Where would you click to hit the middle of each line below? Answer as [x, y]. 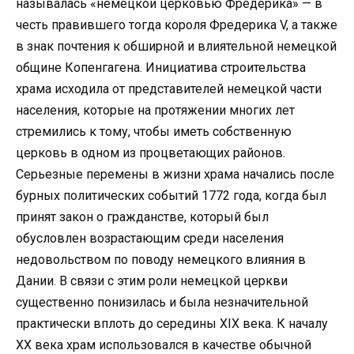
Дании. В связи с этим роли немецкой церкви [152, 281]
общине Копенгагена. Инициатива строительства [161, 67]
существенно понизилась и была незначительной [162, 302]
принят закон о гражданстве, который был [142, 217]
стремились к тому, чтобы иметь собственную [154, 131]
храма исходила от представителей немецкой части [169, 88]
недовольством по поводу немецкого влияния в [161, 259]
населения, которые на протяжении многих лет [155, 110]
